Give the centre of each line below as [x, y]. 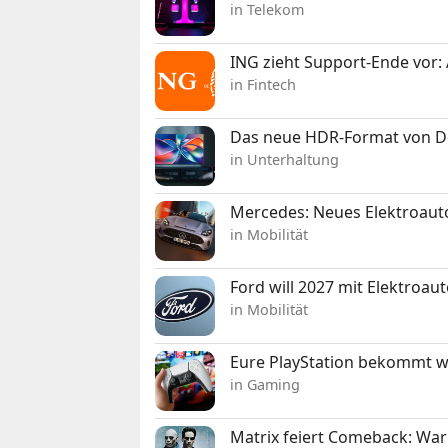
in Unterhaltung [285, 160]
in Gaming [265, 385]
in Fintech [263, 85]
